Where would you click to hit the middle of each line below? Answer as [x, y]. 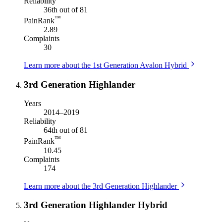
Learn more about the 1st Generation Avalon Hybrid [105, 65]
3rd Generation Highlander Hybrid [96, 205]
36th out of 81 [66, 9]
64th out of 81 [66, 130]
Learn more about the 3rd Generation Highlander [100, 186]
